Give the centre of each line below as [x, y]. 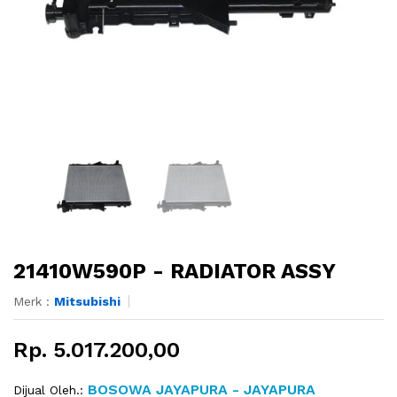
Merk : [34, 302]
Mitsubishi [87, 302]
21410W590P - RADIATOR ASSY [175, 272]
